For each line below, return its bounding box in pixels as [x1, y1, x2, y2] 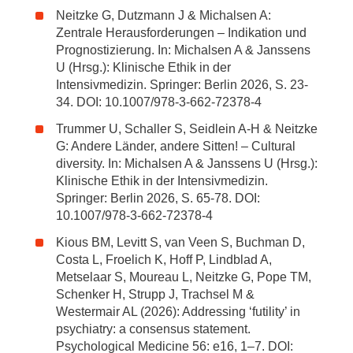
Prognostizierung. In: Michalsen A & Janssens [56, 43, 310, 57]
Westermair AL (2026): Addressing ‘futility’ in [56, 305, 300, 318]
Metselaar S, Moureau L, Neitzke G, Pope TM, [56, 270, 311, 284]
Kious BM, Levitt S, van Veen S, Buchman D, [56, 236, 305, 249]
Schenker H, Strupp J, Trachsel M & [56, 288, 255, 301]
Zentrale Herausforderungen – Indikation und [56, 26, 307, 39]
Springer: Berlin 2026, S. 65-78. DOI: [56, 191, 260, 205]
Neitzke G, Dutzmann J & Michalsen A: [56, 9, 271, 22]
